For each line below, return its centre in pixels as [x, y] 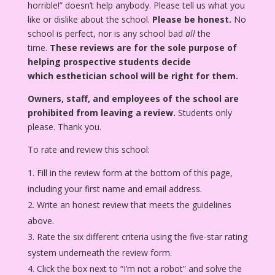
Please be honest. [192, 19]
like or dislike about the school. [90, 19]
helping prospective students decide [109, 61]
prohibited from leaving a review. [101, 112]
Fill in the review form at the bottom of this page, [134, 172]
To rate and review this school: [88, 149]
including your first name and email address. [114, 188]
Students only [203, 112]
